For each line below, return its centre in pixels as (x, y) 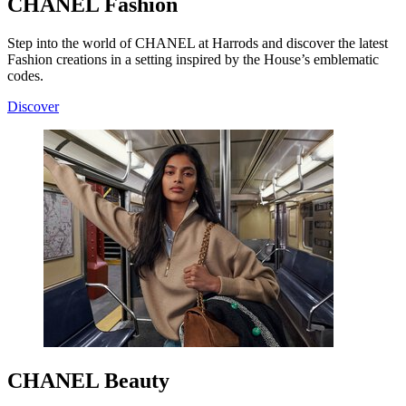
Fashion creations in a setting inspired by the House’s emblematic (193, 59)
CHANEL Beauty (88, 380)
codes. (25, 75)
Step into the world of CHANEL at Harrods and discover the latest (198, 43)
